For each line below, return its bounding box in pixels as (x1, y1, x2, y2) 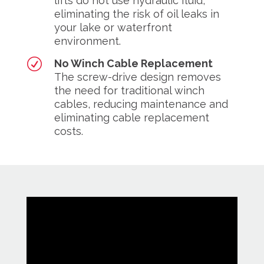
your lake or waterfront (54, 21, 172, 34)
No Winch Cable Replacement (54, 57, 213, 70)
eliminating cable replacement (54, 111, 209, 124)
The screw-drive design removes (54, 71, 221, 84)
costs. (54, 125, 83, 138)
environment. (54, 35, 121, 48)
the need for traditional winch (54, 84, 204, 97)
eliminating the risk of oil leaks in (54, 8, 219, 21)
